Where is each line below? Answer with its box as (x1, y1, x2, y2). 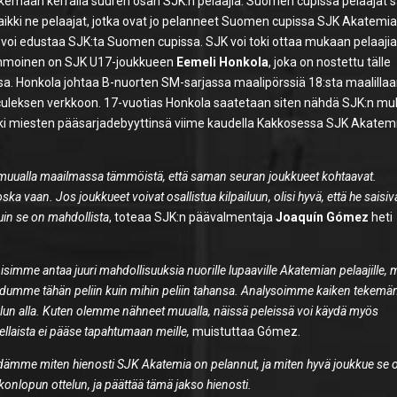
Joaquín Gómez (276, 209, 370, 224)
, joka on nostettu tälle (269, 54, 392, 69)
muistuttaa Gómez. (190, 323, 301, 339)
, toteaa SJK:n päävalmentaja (109, 209, 276, 224)
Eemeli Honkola (176, 54, 269, 69)
